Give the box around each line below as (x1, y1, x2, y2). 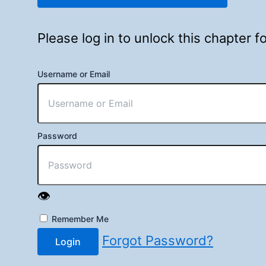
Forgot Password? (102, 232, 213, 248)
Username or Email (37, 68, 110, 79)
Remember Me (49, 213, 109, 224)
